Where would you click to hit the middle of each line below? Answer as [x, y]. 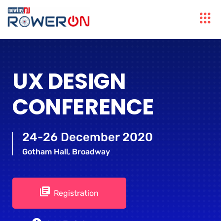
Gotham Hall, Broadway [66, 152]
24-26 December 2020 [88, 137]
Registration [76, 193]
